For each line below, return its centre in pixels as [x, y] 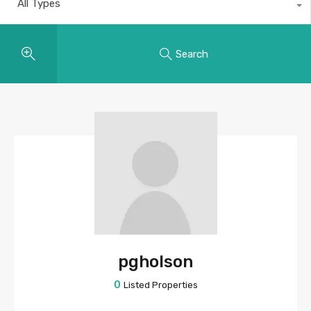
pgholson [155, 262]
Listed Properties [160, 285]
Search [192, 54]
